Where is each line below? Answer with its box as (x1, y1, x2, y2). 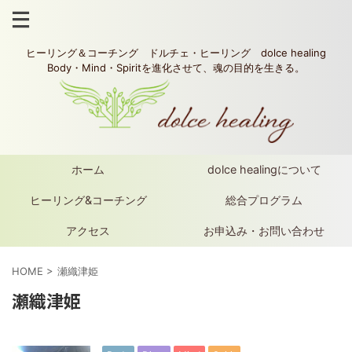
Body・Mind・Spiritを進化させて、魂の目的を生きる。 (47, 61, 305, 74)
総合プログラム (225, 193, 302, 207)
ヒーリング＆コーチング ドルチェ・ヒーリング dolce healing (26, 46, 326, 59)
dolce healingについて (207, 163, 321, 177)
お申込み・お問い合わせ (203, 224, 324, 238)
